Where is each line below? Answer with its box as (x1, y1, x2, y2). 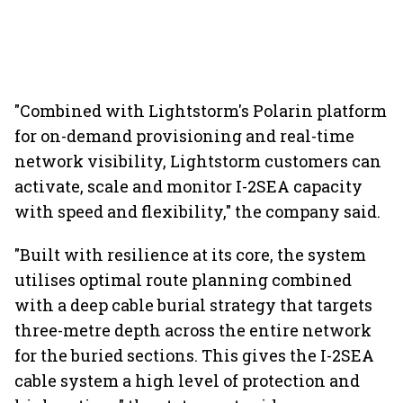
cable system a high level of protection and (14, 370, 360, 391)
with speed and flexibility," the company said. (14, 201, 381, 222)
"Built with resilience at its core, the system (14, 244, 366, 265)
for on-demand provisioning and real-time (14, 125, 354, 147)
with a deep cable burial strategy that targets (14, 294, 372, 316)
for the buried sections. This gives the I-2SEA (14, 345, 374, 366)
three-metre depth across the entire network (14, 319, 372, 341)
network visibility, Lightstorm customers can (14, 150, 381, 172)
